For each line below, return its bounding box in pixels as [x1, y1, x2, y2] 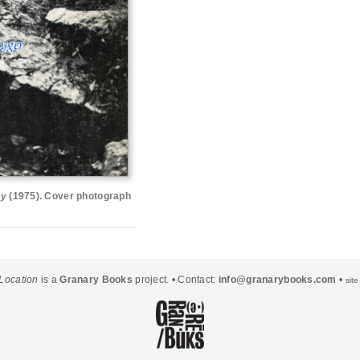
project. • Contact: [132, 274, 219, 285]
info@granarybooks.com [218, 274, 337, 285]
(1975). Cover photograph [6, 190, 131, 202]
